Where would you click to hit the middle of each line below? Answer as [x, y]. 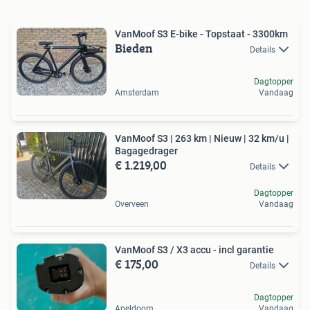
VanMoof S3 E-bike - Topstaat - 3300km [201, 34]
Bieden [134, 48]
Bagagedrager [146, 151]
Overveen [132, 204]
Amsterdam [137, 92]
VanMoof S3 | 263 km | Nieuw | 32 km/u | [202, 138]
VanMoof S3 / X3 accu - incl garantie [194, 250]
